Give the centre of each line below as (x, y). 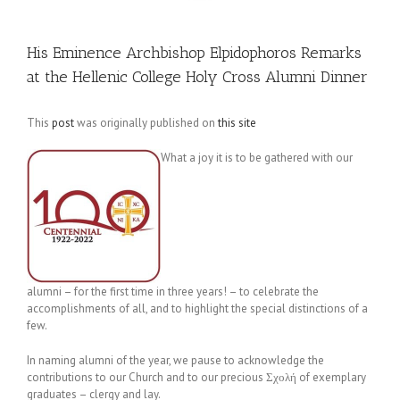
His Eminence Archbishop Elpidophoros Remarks (194, 53)
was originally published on (146, 123)
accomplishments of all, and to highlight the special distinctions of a (197, 308)
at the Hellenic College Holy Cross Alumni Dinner (197, 77)
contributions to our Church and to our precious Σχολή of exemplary (196, 377)
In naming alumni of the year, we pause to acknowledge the (175, 360)
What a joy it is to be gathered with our (257, 158)
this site (237, 123)
